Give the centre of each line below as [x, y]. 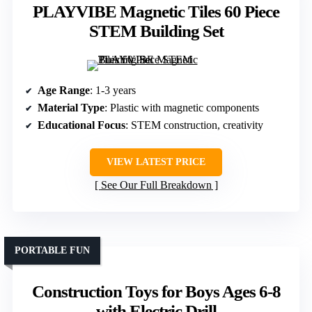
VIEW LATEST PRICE [156, 162]
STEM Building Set [156, 31]
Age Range [64, 90]
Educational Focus [81, 125]
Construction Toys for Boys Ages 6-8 [156, 291]
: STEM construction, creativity [194, 125]
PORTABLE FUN [52, 250]
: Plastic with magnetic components [182, 107]
